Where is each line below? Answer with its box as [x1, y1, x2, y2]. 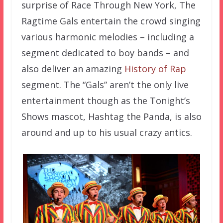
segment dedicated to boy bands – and [21, 46, 189, 59]
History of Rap [124, 62, 186, 75]
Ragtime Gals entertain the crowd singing [21, 14, 201, 27]
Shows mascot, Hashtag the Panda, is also [21, 110, 202, 122]
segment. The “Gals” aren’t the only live [21, 78, 189, 91]
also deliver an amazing [21, 62, 124, 75]
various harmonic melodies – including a [21, 30, 194, 43]
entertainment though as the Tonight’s [21, 94, 190, 107]
